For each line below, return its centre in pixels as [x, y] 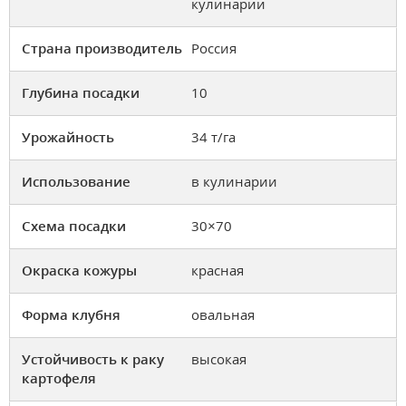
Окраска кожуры [79, 271]
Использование [76, 182]
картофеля [59, 378]
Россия [214, 48]
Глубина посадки [81, 93]
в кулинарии [234, 182]
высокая [219, 359]
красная [217, 271]
